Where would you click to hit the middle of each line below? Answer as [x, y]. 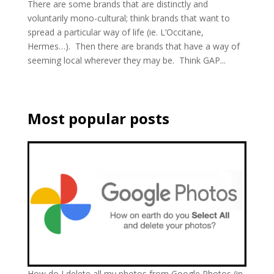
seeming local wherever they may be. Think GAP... [126, 60]
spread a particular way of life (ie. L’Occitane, [115, 32]
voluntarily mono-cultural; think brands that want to [128, 18]
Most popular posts [98, 118]
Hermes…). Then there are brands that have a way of [133, 46]
